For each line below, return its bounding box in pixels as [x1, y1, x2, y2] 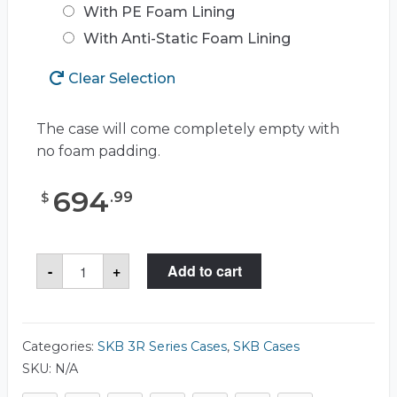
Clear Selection [68, 70, 175, 88]
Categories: [22, 339, 97, 355]
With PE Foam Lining [83, 4, 236, 21]
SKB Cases [233, 339, 300, 355]
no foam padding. [36, 143, 160, 160]
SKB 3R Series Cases [97, 339, 227, 355]
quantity [62, 307, 121, 325]
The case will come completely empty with [36, 121, 339, 138]
